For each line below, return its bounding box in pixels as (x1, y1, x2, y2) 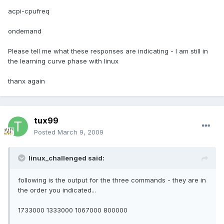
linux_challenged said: (28, 154, 104, 162)
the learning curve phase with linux (8, 57, 118, 65)
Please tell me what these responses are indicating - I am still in (8, 47, 208, 55)
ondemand (8, 27, 41, 35)
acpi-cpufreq (8, 7, 49, 15)
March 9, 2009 (57, 128, 103, 136)
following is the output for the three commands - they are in (18, 176, 206, 184)
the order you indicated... (18, 186, 96, 194)
